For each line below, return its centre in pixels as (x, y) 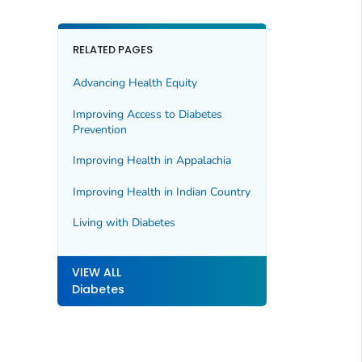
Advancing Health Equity (135, 83)
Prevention (99, 129)
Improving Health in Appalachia (152, 161)
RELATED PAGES (113, 50)
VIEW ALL (96, 272)
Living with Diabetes (124, 223)
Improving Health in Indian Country (161, 192)
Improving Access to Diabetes (147, 114)
